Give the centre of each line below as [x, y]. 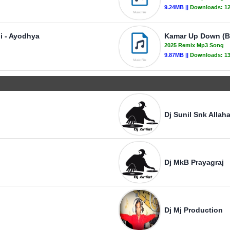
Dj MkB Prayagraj [194, 162]
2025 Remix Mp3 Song [194, 45]
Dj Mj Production [194, 210]
